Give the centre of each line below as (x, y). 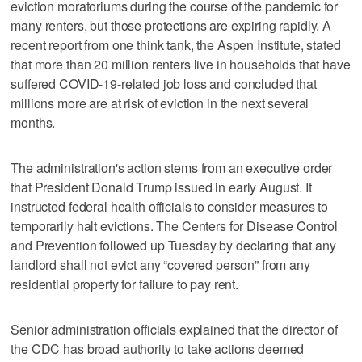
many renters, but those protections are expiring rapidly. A (171, 25)
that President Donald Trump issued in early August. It (161, 187)
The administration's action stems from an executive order (172, 167)
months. (33, 122)
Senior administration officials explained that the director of (174, 329)
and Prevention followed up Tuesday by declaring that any (173, 245)
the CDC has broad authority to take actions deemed (158, 348)
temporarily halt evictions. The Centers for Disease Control (175, 225)
